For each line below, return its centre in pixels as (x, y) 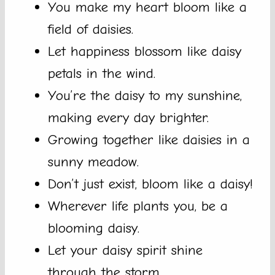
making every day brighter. (128, 118)
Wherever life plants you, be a (138, 206)
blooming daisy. (94, 228)
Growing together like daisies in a (149, 140)
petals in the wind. (102, 74)
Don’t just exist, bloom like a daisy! (150, 184)
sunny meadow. (93, 162)
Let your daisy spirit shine (125, 250)
